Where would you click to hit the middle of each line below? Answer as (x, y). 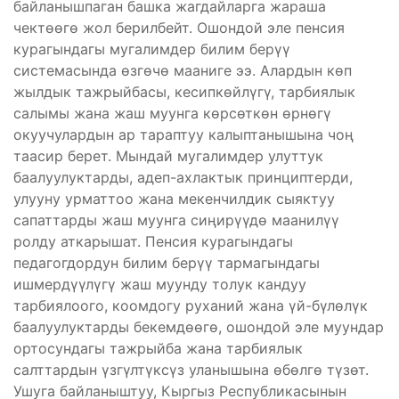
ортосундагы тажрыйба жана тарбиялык (158, 348)
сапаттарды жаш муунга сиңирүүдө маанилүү (176, 220)
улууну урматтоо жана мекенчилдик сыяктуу (174, 198)
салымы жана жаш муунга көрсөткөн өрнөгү (172, 113)
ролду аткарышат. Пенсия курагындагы (153, 241)
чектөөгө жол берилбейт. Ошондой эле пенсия (179, 27)
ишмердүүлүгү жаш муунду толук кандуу (160, 284)
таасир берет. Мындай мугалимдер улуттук (168, 155)
